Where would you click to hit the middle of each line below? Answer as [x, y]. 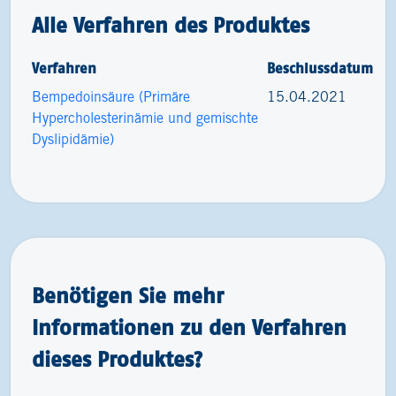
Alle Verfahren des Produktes [171, 25]
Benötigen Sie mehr [128, 296]
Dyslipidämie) [73, 140]
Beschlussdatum [320, 68]
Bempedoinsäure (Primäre [111, 98]
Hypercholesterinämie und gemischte [145, 119]
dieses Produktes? [117, 359]
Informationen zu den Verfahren [189, 327]
